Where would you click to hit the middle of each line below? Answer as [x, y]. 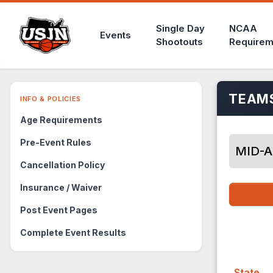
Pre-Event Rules [56, 142]
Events [116, 35]
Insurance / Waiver [61, 187]
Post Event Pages [59, 210]
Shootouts [179, 42]
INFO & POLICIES [51, 99]
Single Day [180, 28]
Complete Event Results [73, 232]
